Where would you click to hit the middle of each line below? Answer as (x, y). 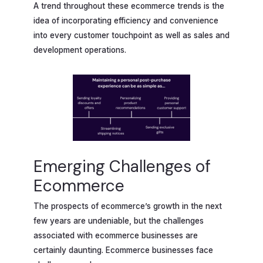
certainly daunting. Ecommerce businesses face (123, 250)
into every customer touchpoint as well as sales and (131, 35)
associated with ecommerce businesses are (116, 235)
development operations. (80, 50)
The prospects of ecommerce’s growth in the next (128, 206)
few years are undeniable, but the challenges (119, 220)
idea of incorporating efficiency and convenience (126, 20)
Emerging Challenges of (122, 167)
